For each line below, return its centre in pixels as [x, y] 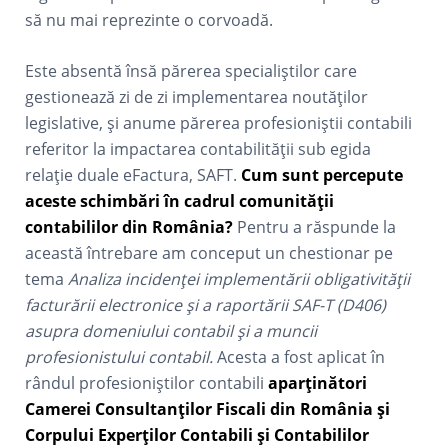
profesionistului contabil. [121, 357]
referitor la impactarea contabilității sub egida [198, 149]
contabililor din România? [131, 227]
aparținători [318, 383]
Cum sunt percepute [322, 175]
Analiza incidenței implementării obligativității [239, 279]
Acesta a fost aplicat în [301, 357]
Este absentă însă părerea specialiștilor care [191, 71]
